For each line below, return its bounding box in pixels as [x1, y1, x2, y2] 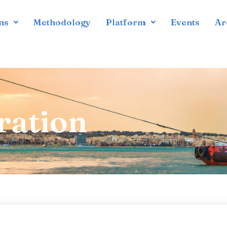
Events [171, 17, 200, 27]
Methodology [33, 17, 91, 27]
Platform [106, 17, 146, 27]
